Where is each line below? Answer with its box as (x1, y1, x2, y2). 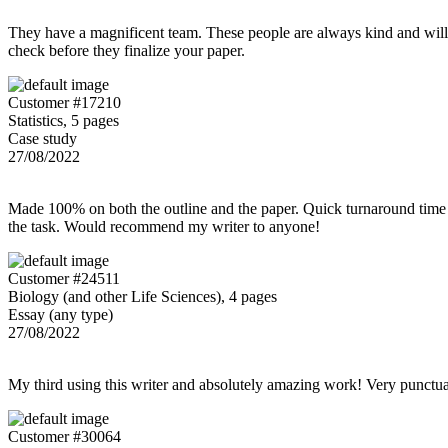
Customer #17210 (8, 93, 121, 111)
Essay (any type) (8, 305, 113, 323)
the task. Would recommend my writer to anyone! (8, 217, 320, 235)
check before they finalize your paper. (8, 41, 245, 59)
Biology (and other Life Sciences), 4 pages (8, 287, 277, 305)
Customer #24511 (8, 269, 120, 287)
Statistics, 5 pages (8, 111, 119, 129)
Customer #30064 (8, 427, 121, 445)
